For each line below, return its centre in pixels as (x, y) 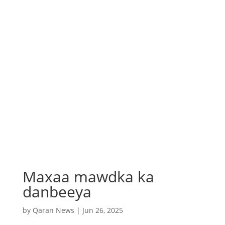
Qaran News (53, 210)
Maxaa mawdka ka (88, 177)
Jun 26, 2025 (102, 210)
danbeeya (57, 192)
